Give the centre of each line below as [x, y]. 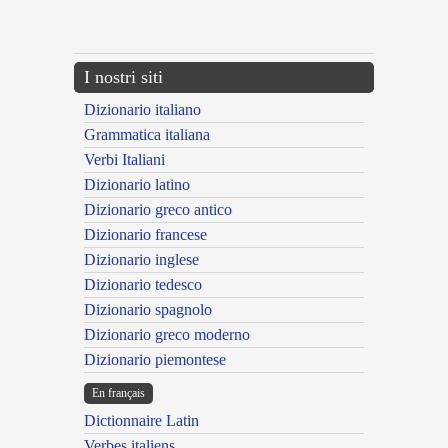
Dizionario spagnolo [148, 310]
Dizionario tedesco [143, 285]
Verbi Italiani [124, 160]
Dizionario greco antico [158, 210]
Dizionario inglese [141, 260]
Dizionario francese [145, 235]
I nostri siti [123, 77]
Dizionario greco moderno [167, 335]
